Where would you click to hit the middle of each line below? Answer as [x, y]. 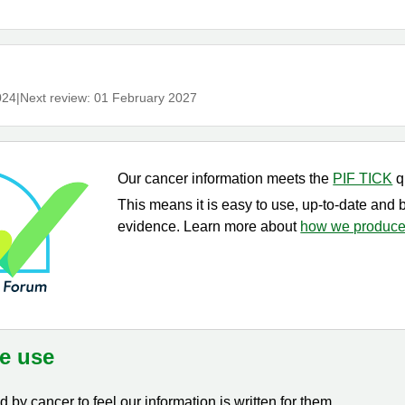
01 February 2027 [146, 98]
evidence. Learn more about [209, 226]
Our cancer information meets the [226, 179]
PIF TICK [363, 179]
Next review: [57, 98]
